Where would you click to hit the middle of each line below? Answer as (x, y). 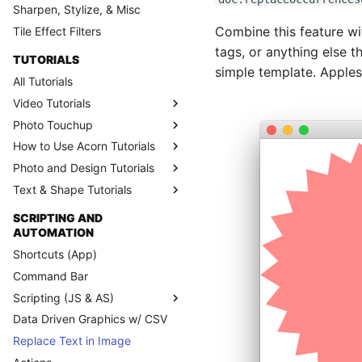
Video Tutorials (52, 103)
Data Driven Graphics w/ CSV (90, 319)
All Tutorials (43, 81)
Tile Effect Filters (57, 31)
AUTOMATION (53, 233)
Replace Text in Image (72, 341)
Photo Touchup (53, 124)
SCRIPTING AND (58, 218)
